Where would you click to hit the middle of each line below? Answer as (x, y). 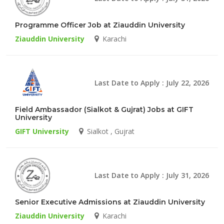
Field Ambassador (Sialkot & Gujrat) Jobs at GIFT (104, 109)
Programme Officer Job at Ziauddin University (100, 25)
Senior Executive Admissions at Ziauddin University (110, 202)
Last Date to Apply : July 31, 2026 (152, 175)
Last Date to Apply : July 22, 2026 (152, 82)
